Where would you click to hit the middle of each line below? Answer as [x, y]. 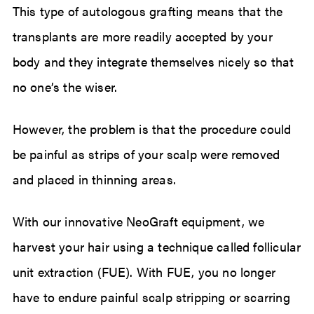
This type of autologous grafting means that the [148, 11]
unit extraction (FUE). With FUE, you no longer [144, 272]
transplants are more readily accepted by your [142, 36]
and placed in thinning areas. [94, 179]
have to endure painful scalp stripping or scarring [151, 297]
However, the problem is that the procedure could [152, 129]
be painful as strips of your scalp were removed [146, 154]
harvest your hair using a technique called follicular [157, 247]
